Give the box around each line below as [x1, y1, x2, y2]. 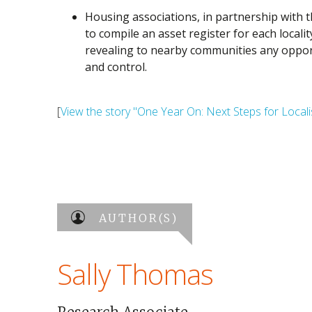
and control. [85, 59, 147, 75]
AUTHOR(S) [99, 211, 178, 225]
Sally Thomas [57, 255, 213, 293]
